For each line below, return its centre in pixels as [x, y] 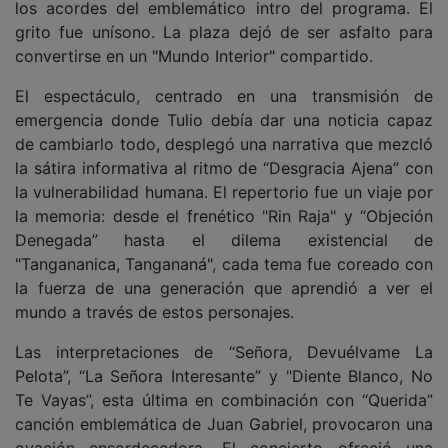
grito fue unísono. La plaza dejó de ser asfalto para [224, 32]
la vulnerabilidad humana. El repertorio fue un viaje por [224, 192]
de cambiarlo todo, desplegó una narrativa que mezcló [224, 144]
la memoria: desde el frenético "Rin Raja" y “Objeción [224, 216]
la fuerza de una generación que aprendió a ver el [224, 288]
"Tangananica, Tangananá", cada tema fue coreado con [224, 264]
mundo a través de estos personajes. [157, 312]
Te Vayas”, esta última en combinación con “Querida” [224, 400]
